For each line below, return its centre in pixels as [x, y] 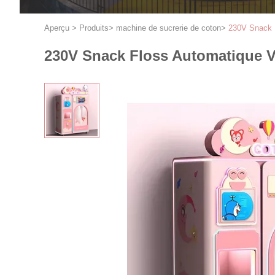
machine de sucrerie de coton [168, 28]
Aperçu [57, 28]
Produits [94, 28]
